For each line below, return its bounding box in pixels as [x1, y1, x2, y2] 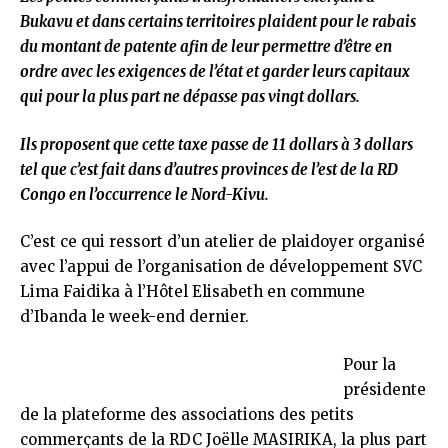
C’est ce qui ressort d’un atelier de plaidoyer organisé [20, 232, 425, 251]
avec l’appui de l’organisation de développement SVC [20, 257, 422, 276]
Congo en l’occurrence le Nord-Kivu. [20, 184, 269, 204]
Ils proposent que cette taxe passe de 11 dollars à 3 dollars [20, 134, 413, 154]
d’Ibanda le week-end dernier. [20, 307, 249, 326]
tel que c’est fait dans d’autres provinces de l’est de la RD [20, 159, 398, 179]
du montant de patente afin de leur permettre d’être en [20, 37, 392, 56]
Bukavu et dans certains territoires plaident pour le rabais [20, 12, 416, 31]
